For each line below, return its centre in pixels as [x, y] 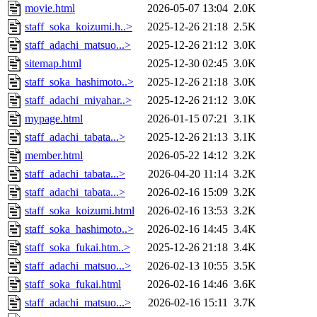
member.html [54, 156]
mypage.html [54, 119]
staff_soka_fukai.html [73, 284]
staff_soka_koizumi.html [80, 211]
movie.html [50, 8]
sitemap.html [53, 64]
